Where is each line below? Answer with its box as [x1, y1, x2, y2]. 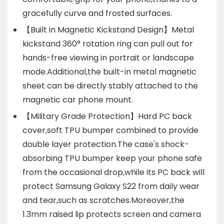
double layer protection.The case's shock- [22, 138, 189, 150]
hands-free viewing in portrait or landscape [22, 52, 194, 64]
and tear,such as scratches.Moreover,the [22, 194, 184, 206]
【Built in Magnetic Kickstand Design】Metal [22, 24, 194, 36]
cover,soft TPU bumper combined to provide [22, 124, 198, 136]
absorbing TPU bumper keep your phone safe [22, 152, 202, 164]
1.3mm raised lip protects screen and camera [22, 208, 201, 220]
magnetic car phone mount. [22, 94, 133, 106]
